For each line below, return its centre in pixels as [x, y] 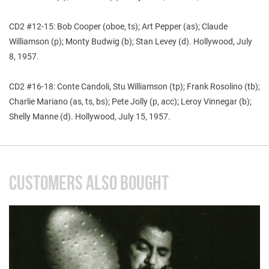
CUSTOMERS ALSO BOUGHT [89, 183]
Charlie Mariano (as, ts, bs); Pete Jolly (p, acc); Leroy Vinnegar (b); [130, 101]
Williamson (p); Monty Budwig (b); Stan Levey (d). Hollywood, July [131, 41]
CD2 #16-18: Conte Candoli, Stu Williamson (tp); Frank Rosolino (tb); [134, 86]
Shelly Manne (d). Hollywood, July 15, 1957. [90, 116]
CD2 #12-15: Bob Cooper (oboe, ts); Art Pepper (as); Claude [118, 26]
